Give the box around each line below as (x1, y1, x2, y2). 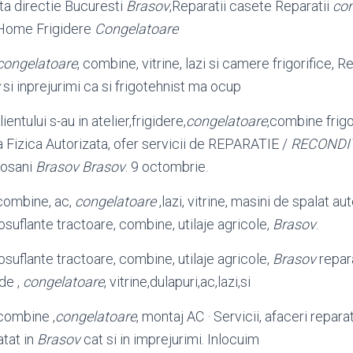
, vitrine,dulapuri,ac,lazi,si (104, 273, 251, 290)
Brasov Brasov (35, 158, 125, 175)
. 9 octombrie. (125, 158, 208, 175)
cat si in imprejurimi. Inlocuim (80, 331, 259, 347)
